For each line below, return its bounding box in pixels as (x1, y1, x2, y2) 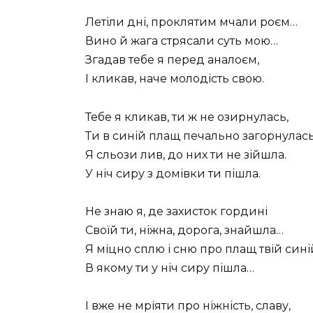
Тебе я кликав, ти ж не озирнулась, (85, 110, 289, 124)
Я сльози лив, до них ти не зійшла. (85, 147, 286, 161)
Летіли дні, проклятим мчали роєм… (85, 15, 298, 29)
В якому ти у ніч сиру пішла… (85, 261, 254, 275)
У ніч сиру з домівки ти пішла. (85, 166, 261, 180)
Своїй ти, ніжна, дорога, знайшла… (85, 223, 284, 237)
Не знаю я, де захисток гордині (85, 204, 268, 218)
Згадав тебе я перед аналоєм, (85, 53, 259, 67)
